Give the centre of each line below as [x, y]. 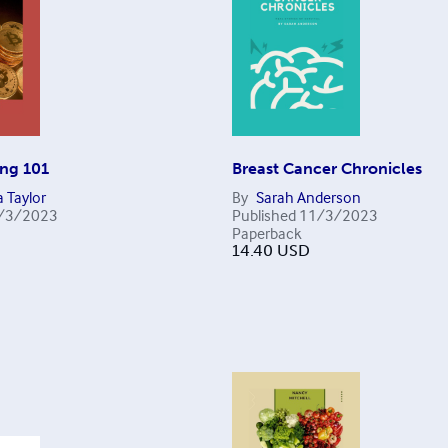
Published [263, 215]
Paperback [266, 233]
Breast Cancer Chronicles [326, 168]
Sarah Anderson [308, 197]
